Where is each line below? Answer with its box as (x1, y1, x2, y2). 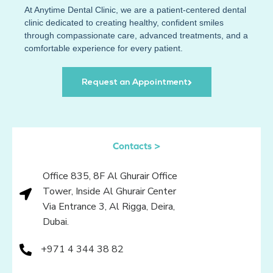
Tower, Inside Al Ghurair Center (43, 185, 176, 199)
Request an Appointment (81, 78, 188, 88)
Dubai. (43, 215, 69, 229)
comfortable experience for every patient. (24, 43, 183, 54)
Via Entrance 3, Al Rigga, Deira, (43, 200, 175, 214)
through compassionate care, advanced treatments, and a (24, 30, 248, 41)
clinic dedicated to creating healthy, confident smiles (24, 18, 224, 28)
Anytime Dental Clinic (34, 5, 116, 15)
